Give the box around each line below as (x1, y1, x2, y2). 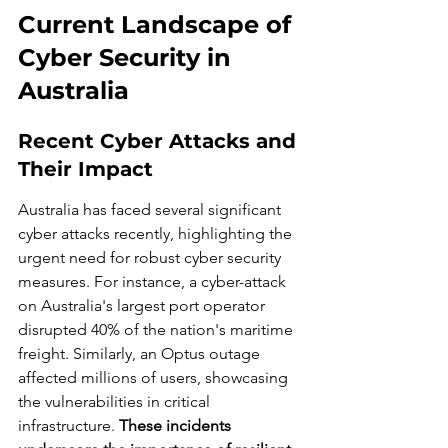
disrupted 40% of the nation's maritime (18, 320, 297, 339)
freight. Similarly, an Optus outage (18, 344, 264, 363)
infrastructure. (18, 416, 119, 435)
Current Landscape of (18, 10, 298, 39)
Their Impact (18, 157, 153, 181)
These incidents (119, 416, 235, 435)
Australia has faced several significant (18, 200, 285, 219)
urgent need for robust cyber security (18, 248, 285, 267)
